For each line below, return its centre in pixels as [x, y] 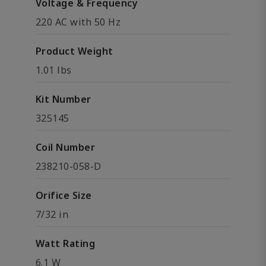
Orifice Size [64, 195]
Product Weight [75, 51]
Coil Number [66, 147]
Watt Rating [66, 243]
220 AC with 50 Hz [78, 22]
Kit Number [64, 99]
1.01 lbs [54, 70]
